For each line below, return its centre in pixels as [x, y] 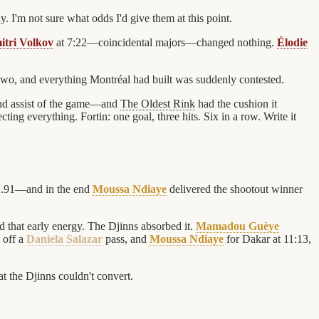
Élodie [292, 42]
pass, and [126, 239]
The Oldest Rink [158, 103]
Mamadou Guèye [237, 226]
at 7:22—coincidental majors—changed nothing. [165, 42]
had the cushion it [236, 103]
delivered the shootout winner [235, 189]
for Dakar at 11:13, [267, 239]
